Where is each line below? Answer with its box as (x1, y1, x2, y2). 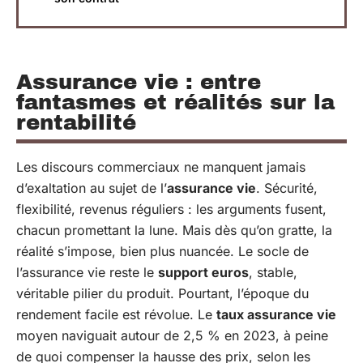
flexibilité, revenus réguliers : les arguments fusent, (16, 201, 327, 217)
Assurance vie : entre (16, 70, 261, 93)
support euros (158, 264, 249, 280)
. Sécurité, (256, 180, 318, 196)
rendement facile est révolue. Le (16, 306, 216, 322)
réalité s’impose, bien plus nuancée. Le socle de (16, 243, 309, 259)
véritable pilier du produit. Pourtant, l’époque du (16, 285, 309, 301)
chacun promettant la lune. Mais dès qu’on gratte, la (16, 222, 332, 238)
